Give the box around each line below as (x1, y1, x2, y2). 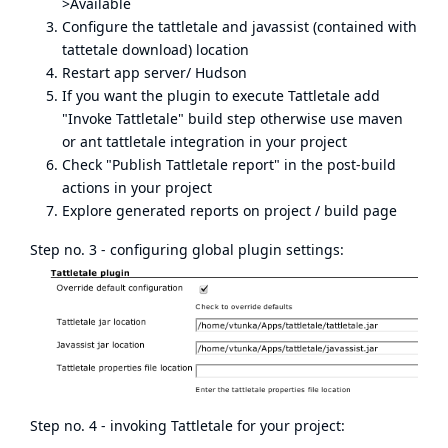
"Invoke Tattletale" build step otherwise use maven (62, 109, 403, 128)
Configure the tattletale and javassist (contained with (62, 17, 417, 36)
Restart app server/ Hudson (62, 63, 247, 82)
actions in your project (62, 178, 216, 197)
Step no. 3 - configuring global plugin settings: (30, 240, 344, 259)
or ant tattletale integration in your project (62, 132, 347, 151)
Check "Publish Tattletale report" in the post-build (62, 155, 396, 174)
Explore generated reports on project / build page (62, 201, 397, 220)
